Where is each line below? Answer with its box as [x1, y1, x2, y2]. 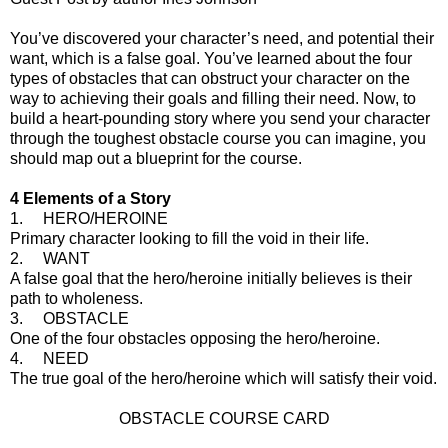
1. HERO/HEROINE [10, 209, 168, 227]
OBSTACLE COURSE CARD [118, 409, 330, 427]
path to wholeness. [10, 289, 143, 307]
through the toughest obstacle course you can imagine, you [10, 129, 426, 147]
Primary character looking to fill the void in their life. [10, 229, 369, 247]
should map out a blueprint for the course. [10, 149, 302, 167]
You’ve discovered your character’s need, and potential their [10, 29, 434, 47]
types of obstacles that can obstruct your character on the [10, 69, 410, 87]
